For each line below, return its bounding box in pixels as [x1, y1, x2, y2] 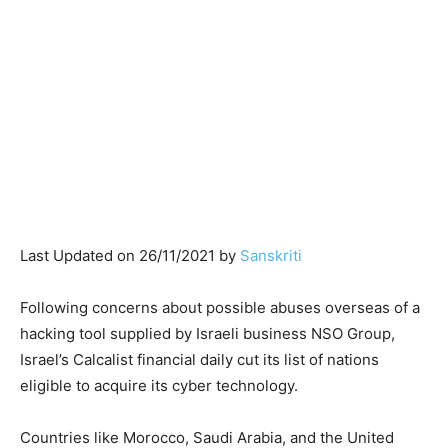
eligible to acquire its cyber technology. [20, 375, 298, 395]
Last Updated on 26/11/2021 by [20, 245, 240, 265]
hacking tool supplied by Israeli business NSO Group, [20, 323, 395, 343]
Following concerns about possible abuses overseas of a [20, 297, 420, 317]
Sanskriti [240, 245, 302, 265]
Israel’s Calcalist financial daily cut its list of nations [20, 349, 379, 369]
